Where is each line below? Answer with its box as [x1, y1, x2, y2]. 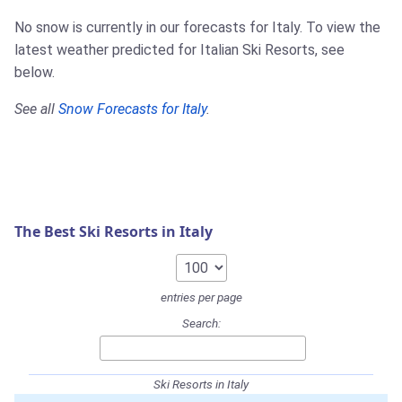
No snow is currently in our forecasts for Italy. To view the [14, 19, 380, 37]
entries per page [160, 290, 242, 305]
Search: [181, 316, 221, 331]
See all [14, 100, 58, 118]
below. [14, 64, 55, 82]
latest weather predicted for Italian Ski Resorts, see [14, 41, 345, 59]
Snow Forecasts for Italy [58, 100, 206, 118]
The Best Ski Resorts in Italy [14, 222, 213, 242]
